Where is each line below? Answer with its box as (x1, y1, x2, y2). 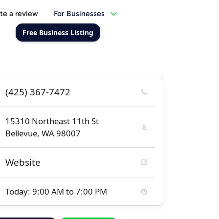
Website (5, 156, 41, 169)
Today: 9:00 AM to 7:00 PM (5, 186, 107, 197)
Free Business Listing (22, 28, 93, 37)
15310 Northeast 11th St (5, 115, 99, 127)
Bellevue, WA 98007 (5, 128, 81, 139)
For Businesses (53, 9, 105, 18)
